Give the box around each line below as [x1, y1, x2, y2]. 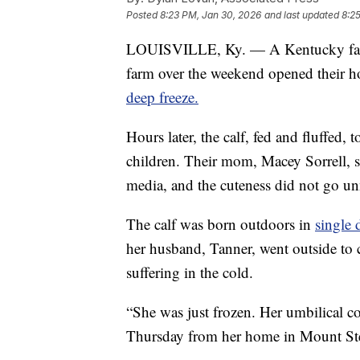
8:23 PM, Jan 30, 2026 [160, 8, 261, 21]
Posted [126, 8, 160, 21]
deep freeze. [126, 86, 198, 107]
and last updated [264, 8, 339, 21]
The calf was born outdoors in [126, 213, 315, 234]
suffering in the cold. [126, 261, 253, 282]
